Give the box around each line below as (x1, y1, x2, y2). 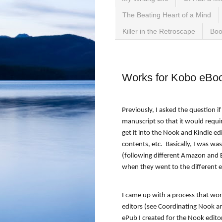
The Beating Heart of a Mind (122, 11, 211, 19)
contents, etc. (122, 140, 163, 148)
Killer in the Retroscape (122, 27, 195, 35)
